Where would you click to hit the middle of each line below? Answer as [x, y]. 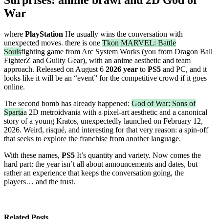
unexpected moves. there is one [53, 43]
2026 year [122, 69]
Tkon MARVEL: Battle [139, 43]
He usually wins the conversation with [123, 34]
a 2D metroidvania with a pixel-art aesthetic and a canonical [115, 112]
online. [14, 87]
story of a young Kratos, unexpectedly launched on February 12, [103, 121]
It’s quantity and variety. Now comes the [139, 155]
